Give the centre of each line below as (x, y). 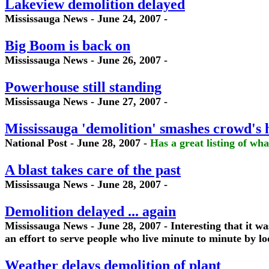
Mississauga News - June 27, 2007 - (86, 101)
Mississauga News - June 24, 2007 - (86, 19)
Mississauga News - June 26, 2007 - (86, 60)
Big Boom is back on (68, 46)
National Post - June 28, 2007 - (77, 143)
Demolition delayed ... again (90, 211)
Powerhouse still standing (83, 87)
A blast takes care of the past (93, 170)
